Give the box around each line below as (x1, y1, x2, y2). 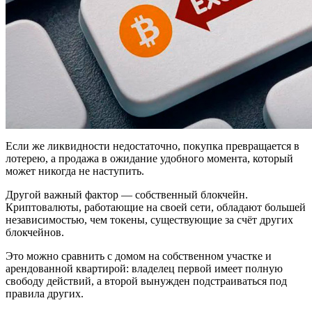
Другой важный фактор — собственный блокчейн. (6, 189, 248, 201)
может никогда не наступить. (6, 165, 144, 178)
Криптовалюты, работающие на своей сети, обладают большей (6, 201, 306, 214)
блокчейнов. (6, 226, 64, 239)
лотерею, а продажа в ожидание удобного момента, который (6, 153, 293, 165)
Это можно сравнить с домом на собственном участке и (6, 250, 272, 263)
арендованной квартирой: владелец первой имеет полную (6, 263, 283, 275)
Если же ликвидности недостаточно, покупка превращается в (6, 140, 299, 153)
